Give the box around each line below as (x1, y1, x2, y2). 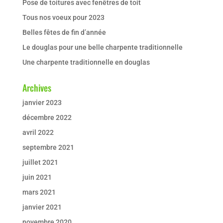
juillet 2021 (22, 158, 58, 166)
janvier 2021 (22, 203, 62, 211)
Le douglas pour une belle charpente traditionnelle (22, 43, 183, 51)
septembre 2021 (22, 143, 74, 151)
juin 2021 (22, 173, 52, 181)
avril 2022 (22, 128, 54, 136)
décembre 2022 (22, 113, 72, 121)
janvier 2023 (22, 98, 62, 107)
